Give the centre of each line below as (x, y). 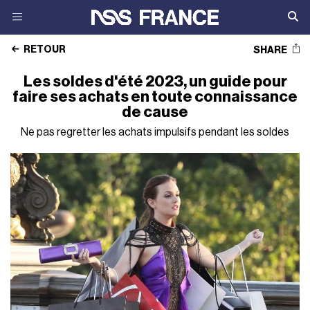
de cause (155, 112)
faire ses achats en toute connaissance (155, 97)
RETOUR (44, 50)
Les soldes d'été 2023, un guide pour (155, 82)
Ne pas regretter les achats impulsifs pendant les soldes (155, 132)
